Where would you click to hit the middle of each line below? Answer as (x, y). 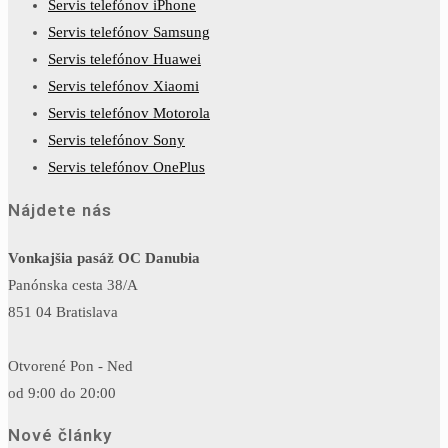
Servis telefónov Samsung (129, 32)
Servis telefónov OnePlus (126, 167)
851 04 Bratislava (63, 312)
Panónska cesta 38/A (73, 285)
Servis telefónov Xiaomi (123, 86)
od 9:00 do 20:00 (62, 393)
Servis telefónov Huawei (124, 59)
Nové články (60, 435)
